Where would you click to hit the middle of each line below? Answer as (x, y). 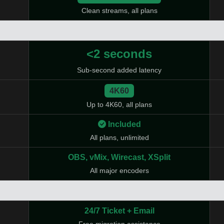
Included (124, 124)
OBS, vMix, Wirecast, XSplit (119, 157)
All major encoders (119, 170)
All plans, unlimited (119, 137)
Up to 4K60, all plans (119, 105)
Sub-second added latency (119, 70)
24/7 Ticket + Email (119, 211)
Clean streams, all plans (119, 11)
